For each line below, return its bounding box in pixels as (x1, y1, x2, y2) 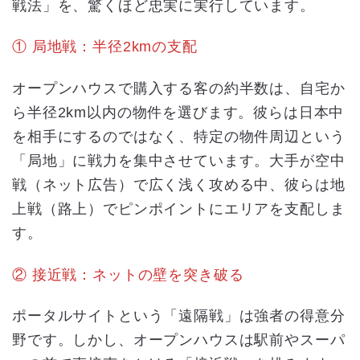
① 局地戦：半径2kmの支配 (12, 39, 198, 55)
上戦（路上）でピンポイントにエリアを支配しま (12, 200, 346, 217)
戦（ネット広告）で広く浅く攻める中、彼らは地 (12, 176, 346, 193)
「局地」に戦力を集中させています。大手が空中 (12, 152, 346, 169)
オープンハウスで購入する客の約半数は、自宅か (12, 80, 346, 96)
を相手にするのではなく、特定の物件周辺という (12, 128, 346, 145)
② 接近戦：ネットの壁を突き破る (12, 266, 244, 283)
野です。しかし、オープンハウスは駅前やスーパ (12, 332, 346, 349)
